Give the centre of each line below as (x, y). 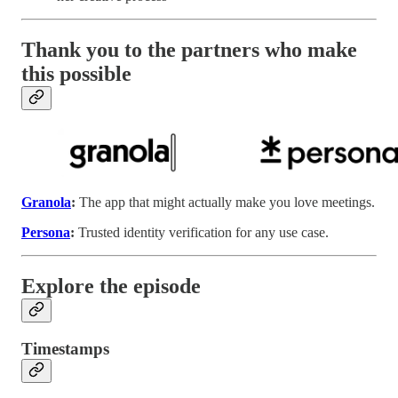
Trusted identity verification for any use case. (203, 232)
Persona (46, 232)
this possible (76, 73)
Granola (46, 202)
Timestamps (65, 349)
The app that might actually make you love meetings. (225, 202)
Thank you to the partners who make (189, 49)
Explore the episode (111, 286)
